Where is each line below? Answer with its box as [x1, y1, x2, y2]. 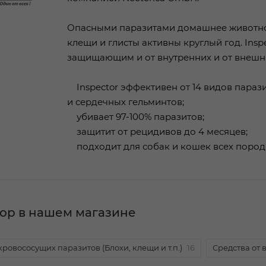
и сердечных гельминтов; [67, 96, 184, 107]
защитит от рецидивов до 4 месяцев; [67, 126, 248, 137]
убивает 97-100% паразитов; [67, 111, 204, 122]
